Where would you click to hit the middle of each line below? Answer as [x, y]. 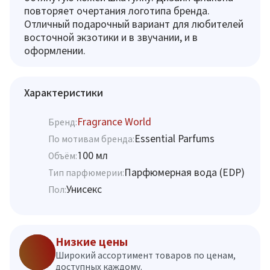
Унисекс [84, 189]
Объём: [63, 155]
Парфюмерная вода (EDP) [184, 172]
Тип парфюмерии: [86, 172]
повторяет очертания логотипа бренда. [117, 11]
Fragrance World [114, 121]
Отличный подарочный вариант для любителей [134, 24]
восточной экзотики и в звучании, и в [111, 37]
